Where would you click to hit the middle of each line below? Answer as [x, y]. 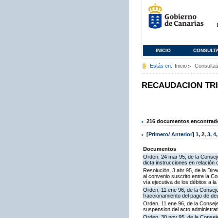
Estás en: [161, 66]
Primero [158, 135]
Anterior [182, 135]
